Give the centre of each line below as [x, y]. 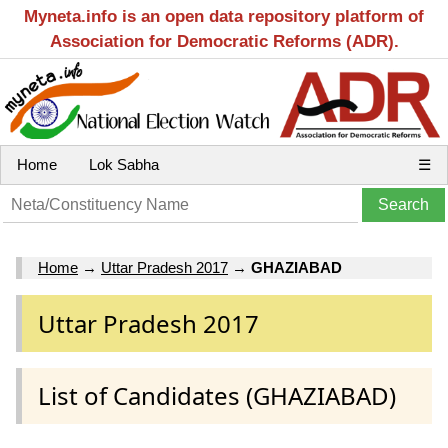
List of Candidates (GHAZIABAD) [217, 395]
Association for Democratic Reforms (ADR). [224, 41]
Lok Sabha [124, 164]
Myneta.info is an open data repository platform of [224, 16]
